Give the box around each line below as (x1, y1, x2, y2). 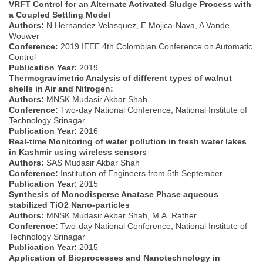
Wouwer (9, 31, 39, 41)
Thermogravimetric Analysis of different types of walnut (9, 73, 232, 83)
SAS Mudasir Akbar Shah (44, 157, 140, 167)
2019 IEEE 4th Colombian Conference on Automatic (58, 41, 252, 51)
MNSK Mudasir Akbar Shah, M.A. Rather (44, 210, 197, 220)
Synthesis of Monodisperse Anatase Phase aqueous (9, 189, 218, 199)
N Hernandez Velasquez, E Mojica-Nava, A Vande (44, 20, 230, 30)
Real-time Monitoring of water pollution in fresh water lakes (9, 136, 247, 146)
